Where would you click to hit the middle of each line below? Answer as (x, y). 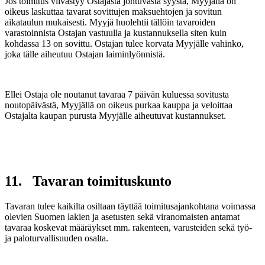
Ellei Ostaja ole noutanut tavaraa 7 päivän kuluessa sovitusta (117, 94)
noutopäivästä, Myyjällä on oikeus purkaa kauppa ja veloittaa (119, 105)
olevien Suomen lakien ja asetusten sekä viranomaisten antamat (122, 216)
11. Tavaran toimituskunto (88, 181)
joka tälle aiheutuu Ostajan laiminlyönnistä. (85, 54)
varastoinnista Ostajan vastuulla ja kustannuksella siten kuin (116, 33)
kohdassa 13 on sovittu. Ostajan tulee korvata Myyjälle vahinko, (124, 43)
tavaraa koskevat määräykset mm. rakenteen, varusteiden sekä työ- (128, 227)
